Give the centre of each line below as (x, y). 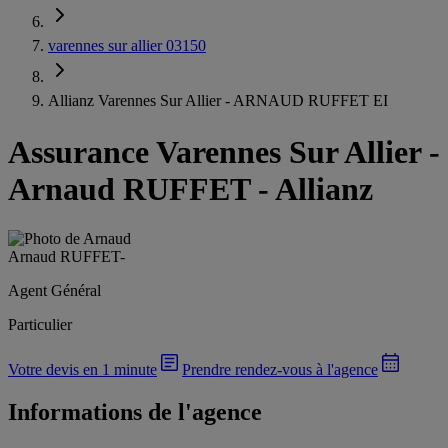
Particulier (40, 324)
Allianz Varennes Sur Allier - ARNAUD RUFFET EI (218, 100)
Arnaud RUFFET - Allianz (190, 189)
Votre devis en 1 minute (82, 369)
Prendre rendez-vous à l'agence (280, 369)
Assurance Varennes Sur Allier (214, 152)
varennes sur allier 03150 (127, 45)
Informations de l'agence (135, 411)
